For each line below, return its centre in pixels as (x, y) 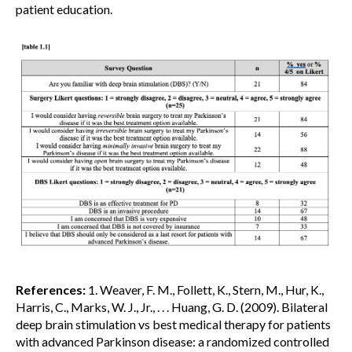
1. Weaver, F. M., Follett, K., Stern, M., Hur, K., (205, 289)
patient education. (64, 9)
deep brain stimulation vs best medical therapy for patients (173, 324)
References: (51, 289)
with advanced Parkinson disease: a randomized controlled (172, 341)
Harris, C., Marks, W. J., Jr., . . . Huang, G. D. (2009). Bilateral (172, 306)
